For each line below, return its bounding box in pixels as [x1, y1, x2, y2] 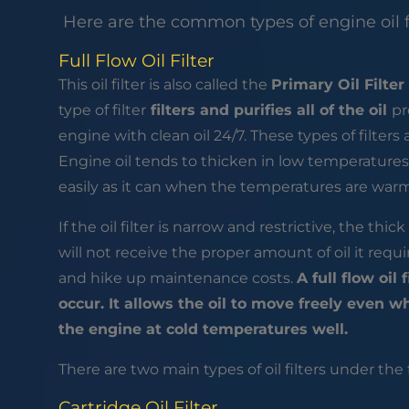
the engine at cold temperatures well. [58, 320, 352, 339]
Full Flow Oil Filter [58, 50, 215, 72]
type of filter [58, 101, 146, 120]
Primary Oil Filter [270, 76, 404, 94]
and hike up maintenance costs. [58, 269, 297, 288]
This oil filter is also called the [58, 76, 271, 94]
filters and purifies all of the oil [145, 101, 392, 120]
